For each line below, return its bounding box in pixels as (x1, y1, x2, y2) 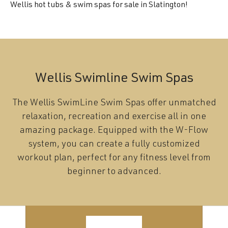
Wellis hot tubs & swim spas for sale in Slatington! (10, 2, 188, 10)
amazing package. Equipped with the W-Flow (20, 126, 208, 135)
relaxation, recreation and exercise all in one (22, 112, 206, 122)
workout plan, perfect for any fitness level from (17, 154, 211, 163)
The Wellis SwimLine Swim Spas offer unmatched (12, 99, 216, 108)
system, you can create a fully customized (28, 140, 200, 149)
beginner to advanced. (67, 167, 161, 177)
